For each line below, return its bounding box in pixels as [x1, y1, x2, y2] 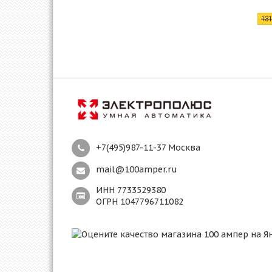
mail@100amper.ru [96, 163, 177, 175]
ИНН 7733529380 [96, 184, 166, 195]
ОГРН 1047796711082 [96, 195, 183, 207]
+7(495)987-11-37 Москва [96, 141, 200, 153]
